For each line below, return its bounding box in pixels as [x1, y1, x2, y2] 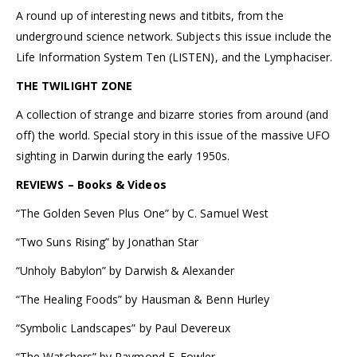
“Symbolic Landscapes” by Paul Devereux [16, 320, 230, 336]
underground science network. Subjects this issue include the [16, 29, 332, 45]
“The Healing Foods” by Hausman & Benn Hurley [16, 292, 270, 308]
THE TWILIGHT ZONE [16, 78, 133, 94]
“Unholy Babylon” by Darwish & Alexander [16, 263, 234, 279]
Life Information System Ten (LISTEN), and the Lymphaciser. [16, 49, 333, 65]
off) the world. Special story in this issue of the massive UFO [16, 127, 331, 143]
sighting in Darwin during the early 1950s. [16, 148, 229, 164]
